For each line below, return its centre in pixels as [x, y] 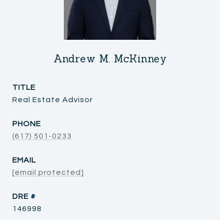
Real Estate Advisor [53, 99]
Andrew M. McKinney [110, 58]
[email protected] [48, 172]
